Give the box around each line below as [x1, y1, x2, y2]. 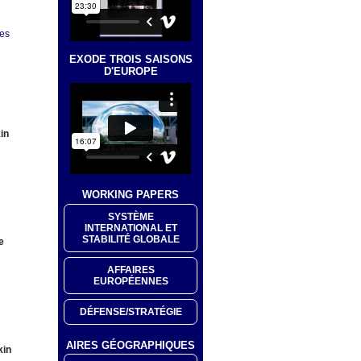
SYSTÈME [107, 210, 154, 222]
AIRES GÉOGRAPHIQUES [66, 338, 195, 351]
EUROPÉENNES [93, 275, 168, 287]
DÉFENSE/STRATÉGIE [79, 305, 182, 317]
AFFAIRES [106, 263, 155, 276]
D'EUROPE [103, 64, 158, 77]
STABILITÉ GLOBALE [81, 233, 180, 245]
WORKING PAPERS [82, 189, 179, 201]
